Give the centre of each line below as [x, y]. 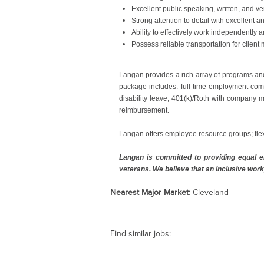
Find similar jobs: [141, 233]
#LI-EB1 [135, 56]
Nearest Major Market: [151, 192]
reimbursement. [144, 110]
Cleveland [211, 192]
